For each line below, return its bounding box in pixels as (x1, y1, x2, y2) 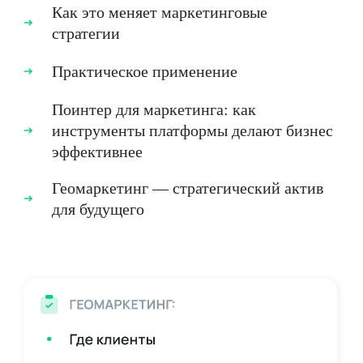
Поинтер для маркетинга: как (52, 100, 256, 118)
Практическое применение (52, 62, 237, 80)
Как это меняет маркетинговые (52, 3, 267, 21)
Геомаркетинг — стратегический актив (52, 179, 323, 197)
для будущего (52, 200, 144, 218)
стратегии (52, 24, 120, 42)
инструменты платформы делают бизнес (52, 122, 333, 139)
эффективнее (52, 143, 143, 160)
